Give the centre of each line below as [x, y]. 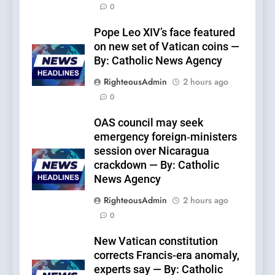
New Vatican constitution [156, 242]
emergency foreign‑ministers [165, 137]
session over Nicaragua [152, 151]
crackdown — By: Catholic [157, 165]
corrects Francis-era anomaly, [167, 256]
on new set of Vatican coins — [167, 47]
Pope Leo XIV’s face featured [165, 33]
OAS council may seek [149, 123]
